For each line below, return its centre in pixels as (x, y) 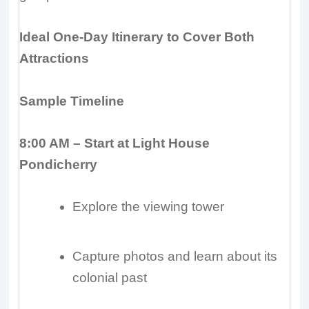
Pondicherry (59, 164)
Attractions (54, 59)
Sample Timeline (72, 101)
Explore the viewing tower (149, 207)
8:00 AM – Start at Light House (115, 143)
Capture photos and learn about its (175, 257)
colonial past (110, 278)
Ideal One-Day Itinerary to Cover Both (137, 37)
